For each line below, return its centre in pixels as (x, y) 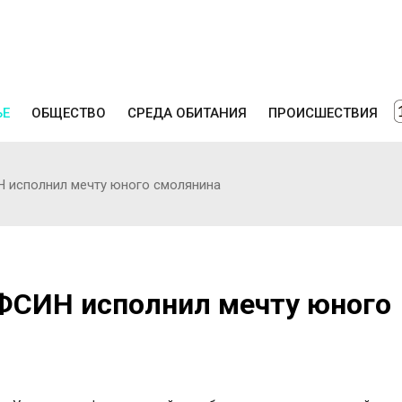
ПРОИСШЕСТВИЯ (323, 113)
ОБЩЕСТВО (69, 113)
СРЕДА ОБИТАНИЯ (187, 113)
